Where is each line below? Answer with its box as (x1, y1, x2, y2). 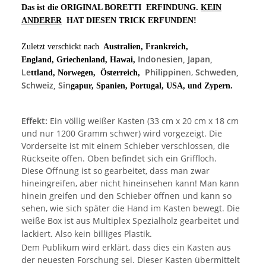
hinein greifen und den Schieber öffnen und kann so (21, 189, 232, 201)
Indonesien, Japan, (138, 53, 213, 65)
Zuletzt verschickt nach (21, 42, 102, 51)
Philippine (145, 66, 186, 78)
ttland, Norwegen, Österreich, (31, 68, 145, 77)
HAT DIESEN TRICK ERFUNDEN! (62, 15, 197, 25)
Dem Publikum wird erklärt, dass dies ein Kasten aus (21, 241, 231, 253)
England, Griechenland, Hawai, (21, 55, 138, 64)
